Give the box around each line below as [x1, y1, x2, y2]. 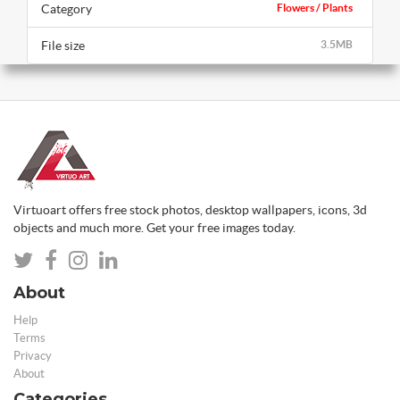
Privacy [13, 349, 52, 363]
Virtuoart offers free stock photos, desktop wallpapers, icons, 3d [13, 203, 367, 218]
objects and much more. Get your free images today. [13, 221, 296, 236]
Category [41, 2, 92, 17]
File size [41, 38, 85, 54]
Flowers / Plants [277, 2, 353, 14]
